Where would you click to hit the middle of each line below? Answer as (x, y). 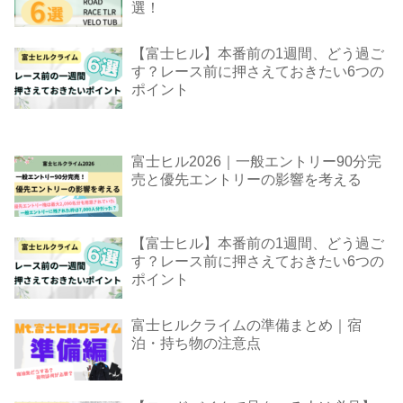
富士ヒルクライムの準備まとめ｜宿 (246, 325)
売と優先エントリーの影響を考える (246, 179)
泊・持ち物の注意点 (196, 343)
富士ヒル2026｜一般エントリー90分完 (256, 161)
